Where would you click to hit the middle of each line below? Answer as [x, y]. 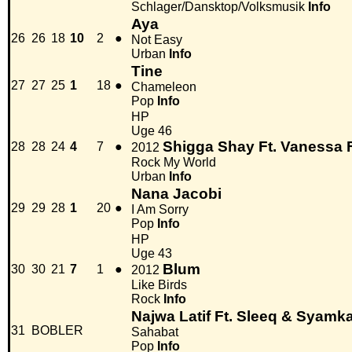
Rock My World [174, 163]
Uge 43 [152, 254]
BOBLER [57, 331]
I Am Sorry [160, 210]
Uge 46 [152, 131]
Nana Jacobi [176, 194]
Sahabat [155, 332]
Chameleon [164, 87]
